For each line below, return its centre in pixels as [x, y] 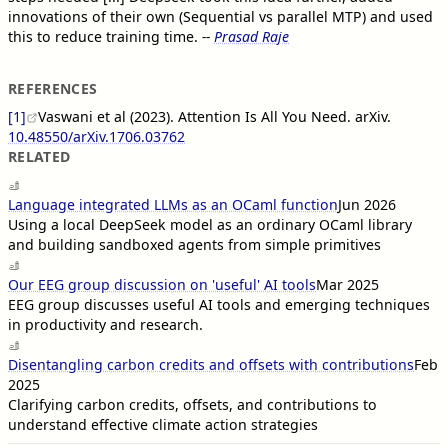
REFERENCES [53, 88]
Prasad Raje [251, 36]
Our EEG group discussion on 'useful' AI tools [162, 284]
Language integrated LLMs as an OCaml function [173, 204]
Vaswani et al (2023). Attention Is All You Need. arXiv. [214, 116]
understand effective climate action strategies [163, 424]
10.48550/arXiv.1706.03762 [96, 136]
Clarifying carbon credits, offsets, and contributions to [192, 404]
